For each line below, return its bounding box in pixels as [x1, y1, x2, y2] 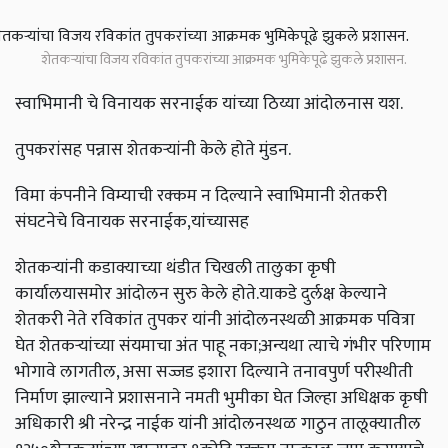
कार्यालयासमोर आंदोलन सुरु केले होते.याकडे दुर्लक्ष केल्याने [15, 279, 387, 309]
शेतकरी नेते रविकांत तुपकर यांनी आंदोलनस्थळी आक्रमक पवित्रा [15, 305, 415, 335]
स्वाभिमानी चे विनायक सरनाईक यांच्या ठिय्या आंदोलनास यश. [15, 89, 403, 119]
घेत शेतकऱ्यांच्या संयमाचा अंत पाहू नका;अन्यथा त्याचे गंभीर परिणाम [15, 331, 431, 361]
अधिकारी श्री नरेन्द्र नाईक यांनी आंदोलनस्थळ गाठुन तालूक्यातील [15, 409, 421, 439]
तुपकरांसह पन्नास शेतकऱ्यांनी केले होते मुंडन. [15, 135, 291, 165]
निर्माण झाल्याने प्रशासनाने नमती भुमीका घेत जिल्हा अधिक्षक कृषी [15, 383, 428, 413]
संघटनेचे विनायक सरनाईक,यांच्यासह [15, 207, 253, 237]
